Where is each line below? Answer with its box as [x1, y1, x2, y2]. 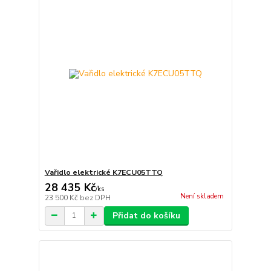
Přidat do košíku [112, 209, 180, 221]
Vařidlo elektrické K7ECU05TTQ [44, 167, 163, 177]
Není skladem [180, 191, 224, 201]
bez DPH [79, 192, 111, 203]
